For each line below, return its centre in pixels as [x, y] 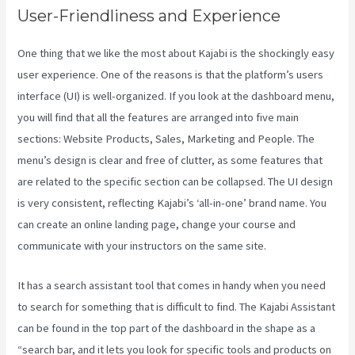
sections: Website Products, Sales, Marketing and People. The [166, 138]
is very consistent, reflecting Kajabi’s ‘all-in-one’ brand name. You [172, 202]
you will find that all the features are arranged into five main [158, 117]
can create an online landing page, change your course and [157, 224]
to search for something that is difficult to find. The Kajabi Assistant [177, 307]
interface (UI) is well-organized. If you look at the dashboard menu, [176, 95]
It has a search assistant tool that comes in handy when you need [172, 286]
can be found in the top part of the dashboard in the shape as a [167, 328]
